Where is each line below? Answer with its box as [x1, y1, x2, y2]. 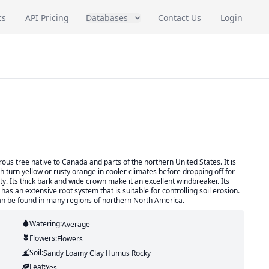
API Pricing [25, 11, 69, 23]
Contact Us [158, 11, 201, 23]
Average [61, 219, 90, 229]
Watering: [29, 219, 62, 229]
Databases [86, 11, 128, 23]
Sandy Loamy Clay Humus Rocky [43, 248, 151, 258]
